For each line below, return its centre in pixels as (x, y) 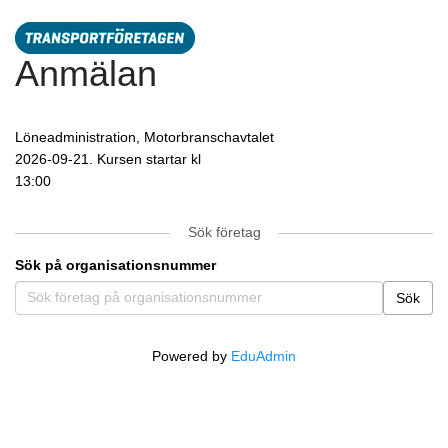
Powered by (191, 356)
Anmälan (86, 73)
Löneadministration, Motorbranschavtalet (144, 137)
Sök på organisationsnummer (115, 265)
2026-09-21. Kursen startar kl (110, 159)
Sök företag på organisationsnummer (144, 297)
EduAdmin (263, 356)
